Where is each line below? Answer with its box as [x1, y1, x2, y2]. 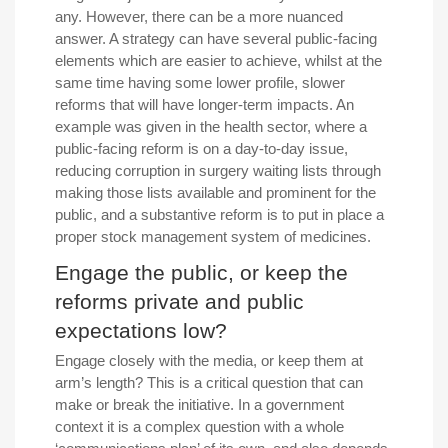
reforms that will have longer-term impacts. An [55, 95, 354, 113]
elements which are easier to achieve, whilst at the [55, 51, 382, 69]
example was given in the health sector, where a [55, 117, 367, 135]
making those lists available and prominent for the [55, 183, 376, 201]
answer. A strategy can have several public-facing [55, 29, 377, 47]
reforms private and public [55, 289, 304, 313]
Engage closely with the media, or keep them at [55, 351, 363, 369]
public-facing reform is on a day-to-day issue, [55, 139, 348, 157]
